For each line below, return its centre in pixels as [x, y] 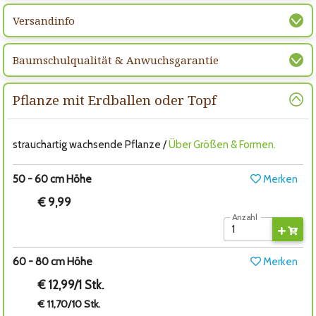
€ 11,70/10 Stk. [69, 304]
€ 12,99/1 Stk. [71, 285]
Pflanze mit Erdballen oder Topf [115, 100]
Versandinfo [44, 21]
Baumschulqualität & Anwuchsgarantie [116, 60]
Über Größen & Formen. [222, 145]
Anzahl [245, 218]
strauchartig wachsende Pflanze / [91, 145]
